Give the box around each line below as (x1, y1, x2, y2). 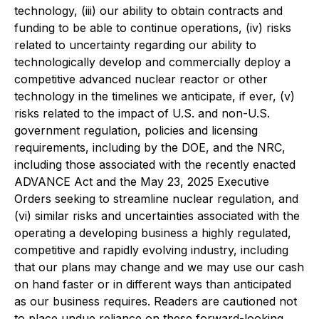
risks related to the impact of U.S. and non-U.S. (14, 106, 270, 121)
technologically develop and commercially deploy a (14, 55, 291, 70)
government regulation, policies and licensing (14, 123, 258, 138)
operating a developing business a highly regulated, (14, 226, 291, 241)
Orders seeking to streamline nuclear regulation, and (14, 192, 298, 206)
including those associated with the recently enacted (14, 157, 296, 172)
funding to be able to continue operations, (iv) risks (14, 21, 291, 36)
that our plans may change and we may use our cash (14, 260, 304, 275)
